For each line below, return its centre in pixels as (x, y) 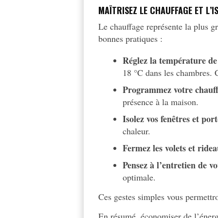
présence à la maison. (161, 102)
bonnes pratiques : (131, 39)
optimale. (139, 177)
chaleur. (137, 131)
